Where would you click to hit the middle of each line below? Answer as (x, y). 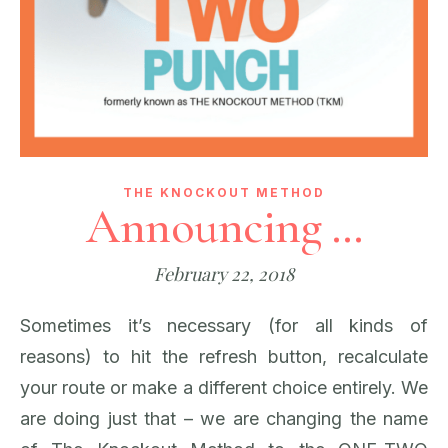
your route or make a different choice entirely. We (224, 388)
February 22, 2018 (224, 274)
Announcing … (224, 227)
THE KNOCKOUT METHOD (224, 193)
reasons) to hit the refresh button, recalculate (224, 357)
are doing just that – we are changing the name (224, 419)
